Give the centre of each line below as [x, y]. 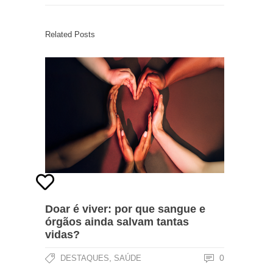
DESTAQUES [85, 258]
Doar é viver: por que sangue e [125, 209]
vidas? [62, 235]
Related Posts [70, 34]
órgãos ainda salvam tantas [117, 222]
